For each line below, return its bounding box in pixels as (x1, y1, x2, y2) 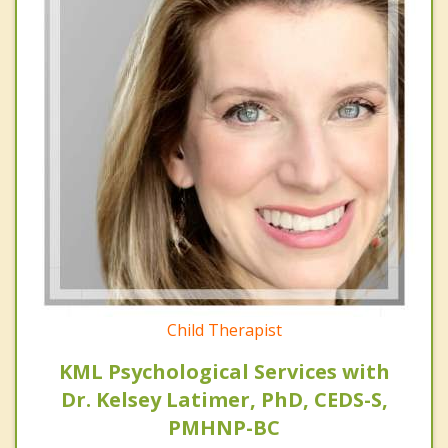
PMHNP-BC (168, 414, 280, 442)
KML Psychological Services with (58, 358, 390, 386)
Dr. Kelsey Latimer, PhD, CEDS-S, (60, 386, 388, 414)
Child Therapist (166, 319, 282, 342)
